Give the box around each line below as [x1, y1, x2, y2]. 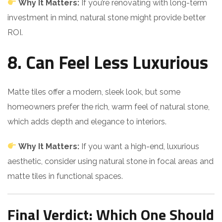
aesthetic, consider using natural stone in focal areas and [7, 156, 214, 166]
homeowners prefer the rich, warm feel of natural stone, [7, 102, 210, 111]
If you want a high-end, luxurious [79, 141, 200, 151]
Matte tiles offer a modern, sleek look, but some [7, 87, 180, 97]
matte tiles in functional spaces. [7, 171, 123, 181]
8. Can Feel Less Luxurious [7, 48, 208, 76]
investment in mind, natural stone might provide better [7, 12, 206, 22]
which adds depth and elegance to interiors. [7, 116, 166, 126]
